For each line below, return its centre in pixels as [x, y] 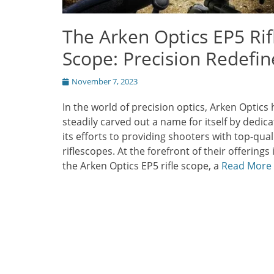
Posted [75, 81]
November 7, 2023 [105, 82]
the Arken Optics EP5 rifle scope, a [142, 166]
